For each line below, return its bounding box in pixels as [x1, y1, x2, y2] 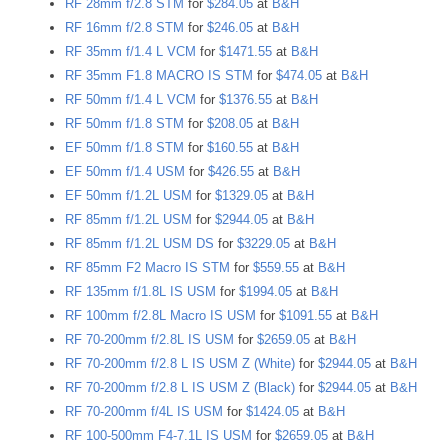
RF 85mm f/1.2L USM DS [65, 236, 214, 252]
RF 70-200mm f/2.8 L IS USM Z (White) [65, 356, 295, 372]
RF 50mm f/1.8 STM [65, 116, 184, 132]
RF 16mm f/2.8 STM [65, 20, 184, 36]
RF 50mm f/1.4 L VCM [65, 92, 196, 108]
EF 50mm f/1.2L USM [65, 188, 192, 204]
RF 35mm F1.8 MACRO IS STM [65, 68, 253, 84]
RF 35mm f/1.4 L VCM [65, 44, 196, 60]
